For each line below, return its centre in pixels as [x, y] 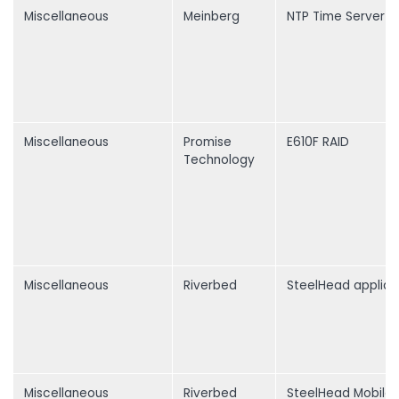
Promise [208, 142]
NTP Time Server [336, 17]
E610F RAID [318, 142]
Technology [219, 160]
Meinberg [212, 17]
